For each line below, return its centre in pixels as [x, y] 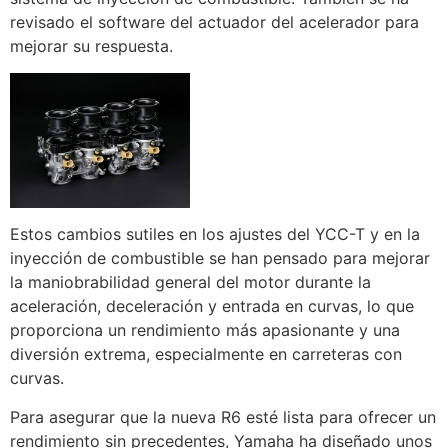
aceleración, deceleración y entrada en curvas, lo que [212, 306]
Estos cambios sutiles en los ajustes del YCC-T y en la [215, 234]
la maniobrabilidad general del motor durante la [190, 282]
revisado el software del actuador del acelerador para [214, 22]
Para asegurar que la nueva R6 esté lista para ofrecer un [223, 416]
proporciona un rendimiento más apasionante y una [205, 330]
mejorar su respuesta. [91, 46]
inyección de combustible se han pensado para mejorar [220, 258]
